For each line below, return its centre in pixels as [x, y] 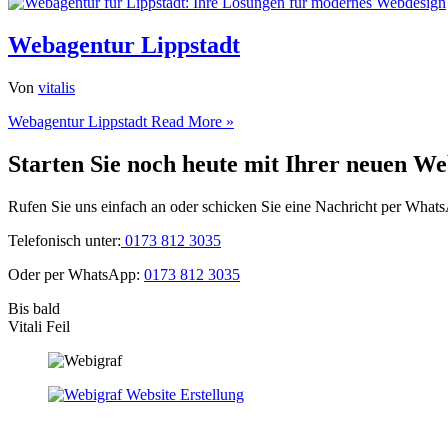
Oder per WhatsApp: [76, 274]
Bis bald [34, 308]
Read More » [190, 121]
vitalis [56, 87]
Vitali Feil [39, 326]
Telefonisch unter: [64, 240]
